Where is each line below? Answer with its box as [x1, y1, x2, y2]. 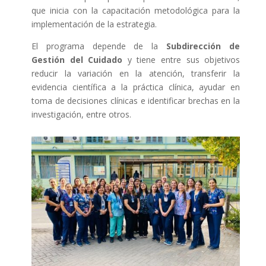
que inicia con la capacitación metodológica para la [31, 5, 240, 17]
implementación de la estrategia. [31, 18, 157, 30]
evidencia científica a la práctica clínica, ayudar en [31, 81, 240, 93]
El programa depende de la [31, 40, 159, 52]
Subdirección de [158, 40, 240, 52]
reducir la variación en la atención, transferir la [31, 68, 240, 80]
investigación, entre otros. [31, 109, 131, 121]
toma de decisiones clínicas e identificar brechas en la [31, 95, 240, 107]
